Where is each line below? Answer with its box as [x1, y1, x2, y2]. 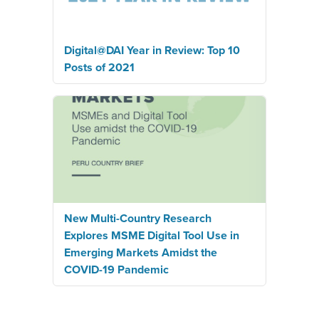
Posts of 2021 [64, 60, 135, 75]
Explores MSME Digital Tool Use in [64, 228, 239, 243]
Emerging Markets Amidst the [64, 245, 217, 260]
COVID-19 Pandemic [64, 262, 169, 277]
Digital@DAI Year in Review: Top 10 [64, 43, 240, 58]
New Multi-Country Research [64, 211, 211, 226]
